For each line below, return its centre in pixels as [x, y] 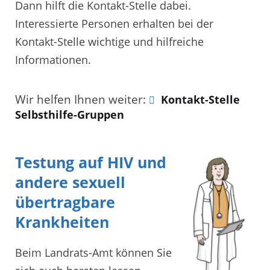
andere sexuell [70, 182]
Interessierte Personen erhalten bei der [114, 24]
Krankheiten [62, 221]
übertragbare [65, 202]
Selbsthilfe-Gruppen [70, 114]
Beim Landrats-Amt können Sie [93, 252]
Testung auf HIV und [91, 162]
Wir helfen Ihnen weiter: [82, 99]
